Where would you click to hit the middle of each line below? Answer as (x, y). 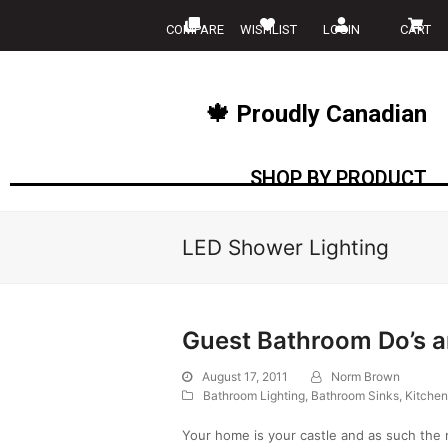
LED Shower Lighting (285, 247)
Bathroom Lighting (254, 395)
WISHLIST (268, 29)
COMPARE (194, 29)
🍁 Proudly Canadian (316, 114)
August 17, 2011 (245, 376)
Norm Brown (365, 376)
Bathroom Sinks (355, 395)
